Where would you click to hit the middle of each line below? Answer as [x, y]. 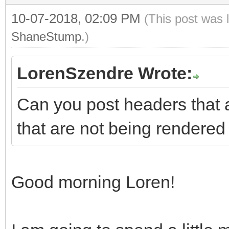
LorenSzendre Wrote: [105, 73]
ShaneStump [46, 36]
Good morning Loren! [93, 182]
